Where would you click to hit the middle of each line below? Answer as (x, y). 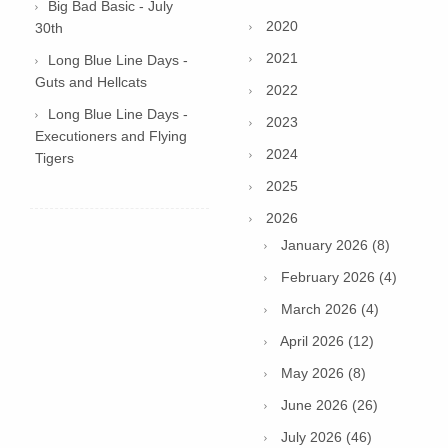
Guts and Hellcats (91, 82)
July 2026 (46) (326, 437)
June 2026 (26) (329, 405)
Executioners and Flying (111, 136)
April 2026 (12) (327, 341)
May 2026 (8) (323, 373)
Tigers (54, 158)
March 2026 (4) (330, 309)
